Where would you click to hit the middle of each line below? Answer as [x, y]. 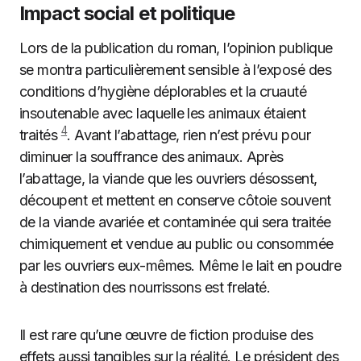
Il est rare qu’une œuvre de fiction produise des [166, 335]
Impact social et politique [127, 13]
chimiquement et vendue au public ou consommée [176, 244]
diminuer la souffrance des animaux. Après [151, 157]
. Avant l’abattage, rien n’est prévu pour [189, 135]
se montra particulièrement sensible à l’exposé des [175, 70]
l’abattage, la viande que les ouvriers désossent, [168, 178]
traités [40, 135]
